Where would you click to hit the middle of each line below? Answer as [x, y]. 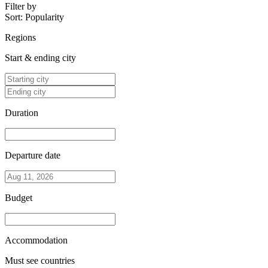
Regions [20, 38]
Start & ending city [40, 58]
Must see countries [40, 261]
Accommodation [36, 240]
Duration [22, 113]
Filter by [21, 7]
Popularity [45, 17]
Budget [19, 198]
